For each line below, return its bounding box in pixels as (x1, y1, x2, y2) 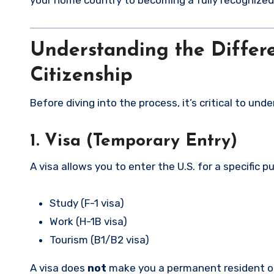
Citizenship (30, 66, 133, 86)
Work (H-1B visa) (50, 215, 127, 228)
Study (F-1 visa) (50, 197, 124, 210)
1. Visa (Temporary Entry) (30, 133, 237, 150)
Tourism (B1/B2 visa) (50, 234, 149, 246)
